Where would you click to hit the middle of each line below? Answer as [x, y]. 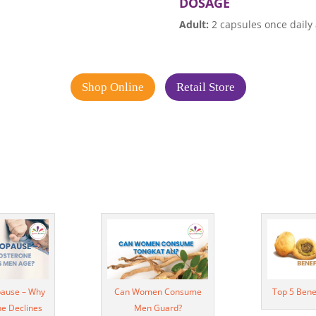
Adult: [194, 24]
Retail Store [205, 87]
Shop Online [113, 87]
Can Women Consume [158, 291]
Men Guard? [158, 308]
